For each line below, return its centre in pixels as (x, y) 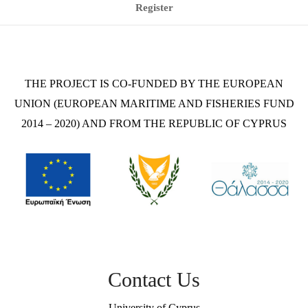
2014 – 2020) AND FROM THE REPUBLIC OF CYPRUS (154, 123)
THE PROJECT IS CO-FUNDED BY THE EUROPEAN (154, 84)
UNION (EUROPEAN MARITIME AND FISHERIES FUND (154, 103)
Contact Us (154, 279)
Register (154, 8)
